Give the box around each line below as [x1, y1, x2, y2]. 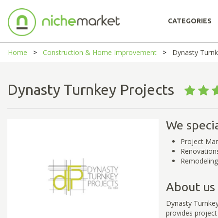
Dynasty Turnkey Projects [7, 81, 184, 98]
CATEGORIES [168, 17, 212, 25]
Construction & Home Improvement [43, 48, 157, 57]
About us [165, 180, 215, 194]
